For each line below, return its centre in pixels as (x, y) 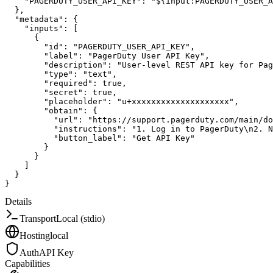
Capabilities (27, 263)
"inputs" (44, 28)
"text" (97, 74)
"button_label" (88, 138)
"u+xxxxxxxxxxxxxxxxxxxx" (175, 101)
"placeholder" (76, 101)
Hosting (35, 235)
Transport (38, 218)
